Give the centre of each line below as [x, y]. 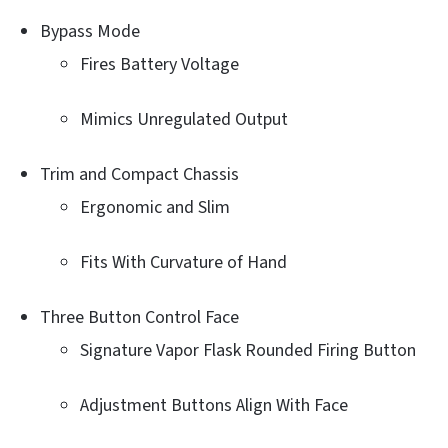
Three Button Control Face [139, 317]
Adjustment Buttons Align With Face [214, 405]
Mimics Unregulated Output [184, 119]
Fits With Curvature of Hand [183, 262]
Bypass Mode [90, 31]
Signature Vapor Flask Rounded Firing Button [248, 350]
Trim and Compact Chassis [139, 174]
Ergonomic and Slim [155, 207]
